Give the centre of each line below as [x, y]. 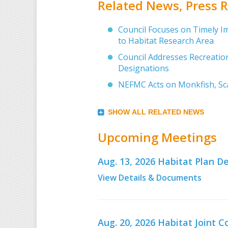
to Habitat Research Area [166, 40]
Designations [144, 68]
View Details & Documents [150, 178]
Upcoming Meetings [157, 137]
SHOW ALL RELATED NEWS [156, 112]
